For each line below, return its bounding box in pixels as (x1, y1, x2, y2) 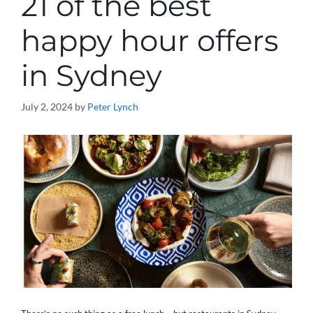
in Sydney (21, 57, 162, 94)
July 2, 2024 (21, 101, 73, 112)
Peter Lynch (87, 101, 138, 112)
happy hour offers (21, 22, 279, 59)
